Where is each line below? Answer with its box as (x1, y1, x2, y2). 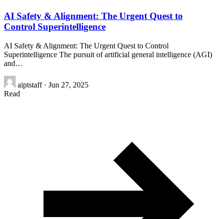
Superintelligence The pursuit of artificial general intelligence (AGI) (4, 50, 212, 59)
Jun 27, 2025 (48, 80, 88, 89)
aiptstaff (18, 80, 42, 89)
